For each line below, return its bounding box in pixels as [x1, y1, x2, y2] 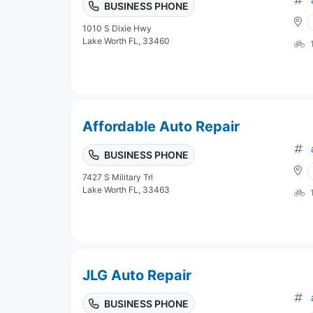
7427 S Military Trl [82, 171, 153, 182]
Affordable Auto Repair [82, 117, 240, 135]
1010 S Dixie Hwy [82, 22, 152, 34]
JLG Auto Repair [82, 266, 191, 284]
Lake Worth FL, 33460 [82, 35, 170, 46]
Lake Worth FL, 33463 [82, 184, 170, 195]
